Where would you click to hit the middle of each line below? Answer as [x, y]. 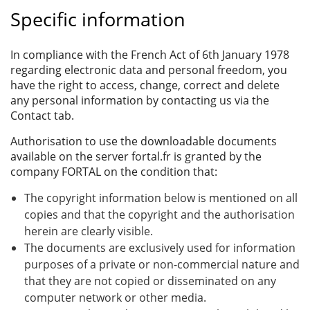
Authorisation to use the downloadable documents [144, 141]
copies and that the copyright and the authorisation [159, 214]
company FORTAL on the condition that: [114, 171]
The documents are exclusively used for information [160, 247]
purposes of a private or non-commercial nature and [162, 264]
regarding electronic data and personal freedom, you [149, 70]
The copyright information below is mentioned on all [161, 198]
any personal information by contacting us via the [140, 100]
